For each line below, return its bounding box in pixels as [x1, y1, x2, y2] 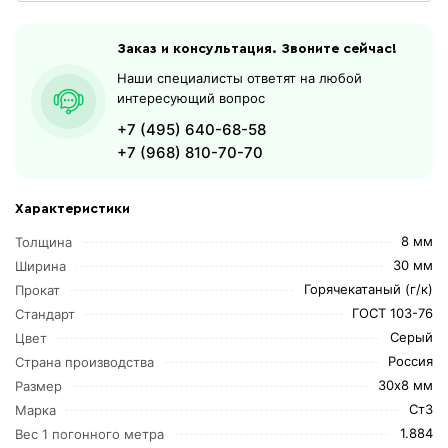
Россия [387, 352, 433, 369]
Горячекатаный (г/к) [303, 280, 433, 297]
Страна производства [15, 353, 155, 370]
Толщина [15, 233, 73, 250]
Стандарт [15, 305, 76, 322]
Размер [15, 377, 63, 394]
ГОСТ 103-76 [351, 304, 433, 321]
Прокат [15, 281, 61, 298]
